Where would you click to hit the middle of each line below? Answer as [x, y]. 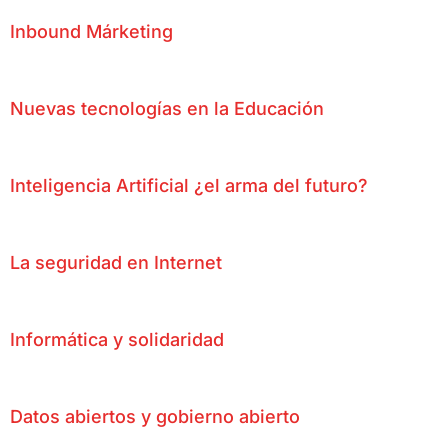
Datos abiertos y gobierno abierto [155, 416]
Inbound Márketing [91, 31]
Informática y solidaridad [117, 339]
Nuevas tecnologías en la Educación [167, 108]
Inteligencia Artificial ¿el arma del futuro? [189, 185]
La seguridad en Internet [116, 262]
